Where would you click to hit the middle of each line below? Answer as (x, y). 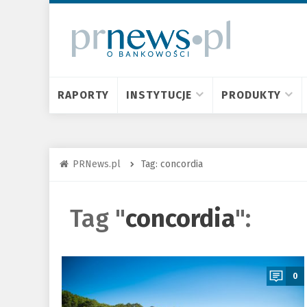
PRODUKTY (251, 95)
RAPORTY (84, 95)
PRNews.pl (97, 164)
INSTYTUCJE (159, 95)
